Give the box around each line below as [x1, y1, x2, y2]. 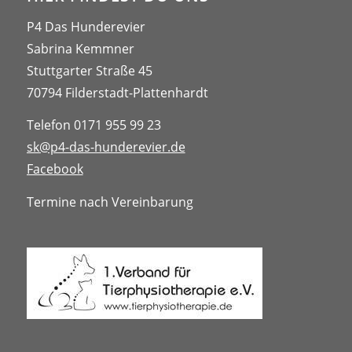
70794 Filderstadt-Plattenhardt [26, 83, 208, 101]
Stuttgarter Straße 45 [26, 61, 152, 79]
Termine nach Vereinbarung [26, 192, 193, 211]
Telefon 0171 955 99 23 [26, 116, 161, 134]
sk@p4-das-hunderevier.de [26, 138, 185, 156]
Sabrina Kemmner [26, 39, 134, 57]
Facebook [26, 160, 83, 178]
